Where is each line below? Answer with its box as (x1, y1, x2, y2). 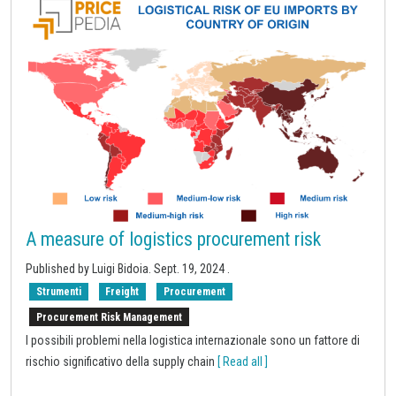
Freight (105, 286, 140, 299)
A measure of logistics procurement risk (26, 227, 321, 250)
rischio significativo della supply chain (26, 354, 217, 369)
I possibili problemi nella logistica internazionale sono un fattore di (26, 332, 360, 347)
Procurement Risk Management (35, 310, 182, 324)
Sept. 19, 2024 (154, 261, 227, 276)
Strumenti (35, 286, 81, 299)
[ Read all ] (217, 354, 268, 369)
